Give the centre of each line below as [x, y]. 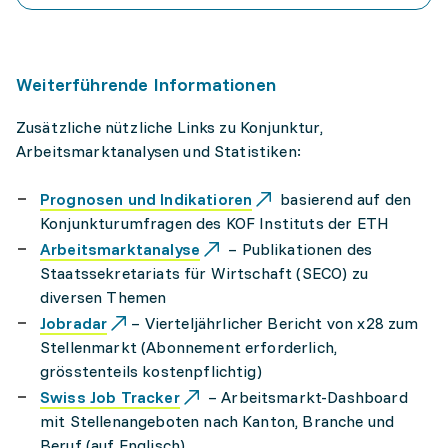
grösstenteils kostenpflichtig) [151, 371]
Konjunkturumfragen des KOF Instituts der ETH [215, 223]
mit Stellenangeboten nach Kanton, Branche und [217, 421]
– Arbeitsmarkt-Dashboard [305, 397]
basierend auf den [344, 199]
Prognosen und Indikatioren [146, 199]
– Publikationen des [298, 249]
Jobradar [74, 323]
